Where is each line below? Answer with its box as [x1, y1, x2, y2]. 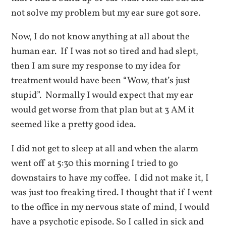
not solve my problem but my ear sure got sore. [11, 6, 201, 20]
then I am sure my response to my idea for [11, 60, 181, 73]
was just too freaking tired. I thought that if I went [11, 186, 213, 199]
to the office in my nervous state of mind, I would [11, 200, 210, 214]
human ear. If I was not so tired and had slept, [11, 45, 199, 59]
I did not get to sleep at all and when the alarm [11, 142, 199, 155]
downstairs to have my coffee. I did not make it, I [11, 171, 209, 185]
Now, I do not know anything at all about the [11, 30, 190, 44]
